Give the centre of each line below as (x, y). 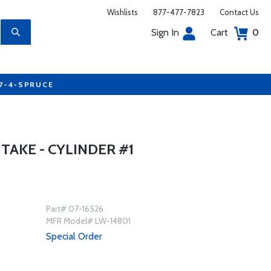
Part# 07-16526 (74, 209)
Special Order (74, 236)
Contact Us (239, 12)
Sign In (165, 32)
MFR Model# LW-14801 (88, 221)
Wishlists (122, 12)
